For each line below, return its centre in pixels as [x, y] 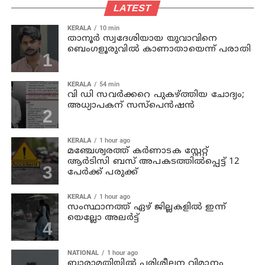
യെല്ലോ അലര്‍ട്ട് [103, 218]
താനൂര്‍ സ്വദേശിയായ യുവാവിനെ [142, 38]
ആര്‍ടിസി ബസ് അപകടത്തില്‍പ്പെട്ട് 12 [153, 161]
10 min [109, 28]
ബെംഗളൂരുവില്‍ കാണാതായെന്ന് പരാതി [159, 49]
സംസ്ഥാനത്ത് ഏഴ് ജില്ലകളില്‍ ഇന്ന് [146, 207]
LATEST [132, 8]
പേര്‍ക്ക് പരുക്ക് [103, 172]
